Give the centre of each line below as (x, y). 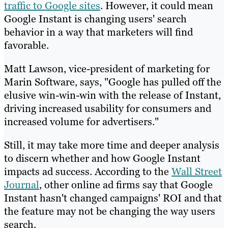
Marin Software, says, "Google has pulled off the (113, 82)
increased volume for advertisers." (81, 121)
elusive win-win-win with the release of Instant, (112, 95)
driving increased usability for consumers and (108, 108)
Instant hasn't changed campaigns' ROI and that (113, 198)
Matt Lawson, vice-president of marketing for (107, 68)
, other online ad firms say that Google (126, 184)
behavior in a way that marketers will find (98, 32)
